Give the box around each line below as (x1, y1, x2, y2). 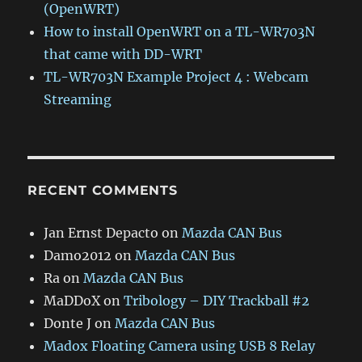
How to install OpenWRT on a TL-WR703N (44, 23, 316, 40)
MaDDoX (44, 293, 101, 309)
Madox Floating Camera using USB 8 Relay (44, 338, 316, 354)
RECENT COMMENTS (27, 183, 178, 198)
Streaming (44, 91, 112, 107)
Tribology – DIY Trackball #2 (124, 293, 310, 309)
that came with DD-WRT (44, 46, 203, 62)
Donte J (44, 315, 92, 331)
